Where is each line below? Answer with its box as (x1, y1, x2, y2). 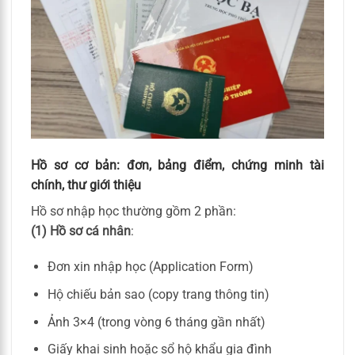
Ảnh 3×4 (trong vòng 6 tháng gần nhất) (47, 314, 265, 330)
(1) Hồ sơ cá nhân (31, 223, 131, 239)
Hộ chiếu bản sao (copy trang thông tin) (47, 287, 269, 303)
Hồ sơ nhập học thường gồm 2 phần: (31, 203, 236, 219)
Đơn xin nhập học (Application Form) (47, 259, 254, 275)
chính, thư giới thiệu (31, 177, 141, 193)
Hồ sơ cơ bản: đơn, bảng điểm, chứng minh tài (31, 157, 324, 173)
